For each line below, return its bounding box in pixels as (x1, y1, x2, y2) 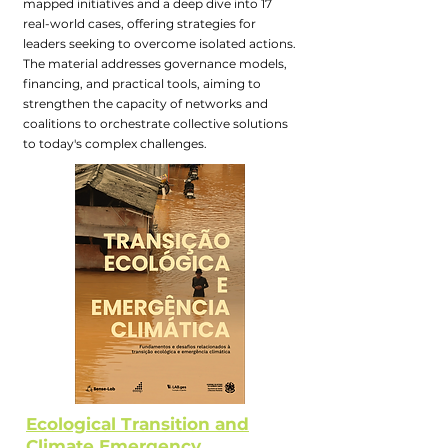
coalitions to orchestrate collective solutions (23, 116, 288, 131)
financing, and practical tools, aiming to (23, 76, 261, 91)
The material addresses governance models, (23, 56, 287, 71)
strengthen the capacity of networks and (23, 96, 268, 111)
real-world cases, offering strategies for (23, 16, 256, 31)
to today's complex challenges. (23, 136, 207, 151)
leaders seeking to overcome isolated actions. (23, 36, 296, 51)
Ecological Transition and (26, 414, 249, 434)
